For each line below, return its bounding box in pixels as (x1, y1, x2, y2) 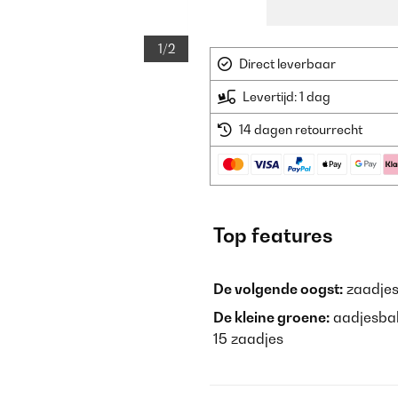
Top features (213, 224, 333, 247)
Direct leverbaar (239, 56, 336, 71)
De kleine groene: (213, 308, 330, 326)
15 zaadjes (213, 330, 283, 347)
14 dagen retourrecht (239, 122, 362, 137)
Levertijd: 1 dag (243, 89, 330, 104)
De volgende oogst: (213, 280, 343, 298)
